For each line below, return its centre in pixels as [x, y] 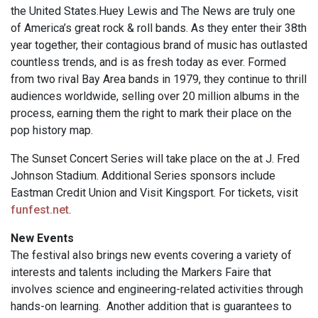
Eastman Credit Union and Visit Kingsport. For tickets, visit [154, 193]
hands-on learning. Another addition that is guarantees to [151, 307]
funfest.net [40, 210]
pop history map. [52, 131]
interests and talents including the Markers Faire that [141, 273]
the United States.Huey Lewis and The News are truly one [153, 11]
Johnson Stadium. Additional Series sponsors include [143, 176]
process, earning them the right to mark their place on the [151, 114]
